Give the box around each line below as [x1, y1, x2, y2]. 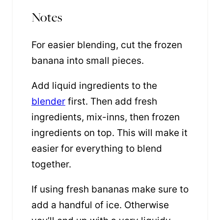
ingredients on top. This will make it [31, 127, 188, 138]
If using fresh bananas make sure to [31, 183, 189, 195]
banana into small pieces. [31, 55, 146, 66]
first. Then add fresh [65, 95, 157, 107]
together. [31, 158, 71, 170]
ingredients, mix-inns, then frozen [31, 111, 180, 123]
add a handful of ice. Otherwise [31, 199, 169, 211]
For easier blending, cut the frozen [31, 39, 182, 51]
